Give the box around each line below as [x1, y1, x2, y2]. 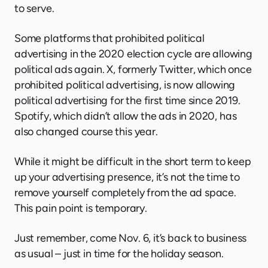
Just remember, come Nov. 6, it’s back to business [14, 232, 247, 245]
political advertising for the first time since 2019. [14, 94, 240, 108]
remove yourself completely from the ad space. [14, 186, 236, 200]
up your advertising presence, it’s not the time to [14, 170, 240, 184]
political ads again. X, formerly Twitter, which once [14, 63, 252, 77]
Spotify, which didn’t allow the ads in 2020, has [14, 109, 237, 123]
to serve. [14, 2, 54, 16]
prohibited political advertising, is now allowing [14, 78, 236, 92]
